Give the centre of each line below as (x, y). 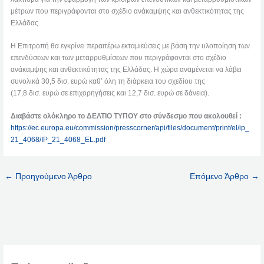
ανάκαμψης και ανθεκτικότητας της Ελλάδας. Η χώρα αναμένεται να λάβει (126, 70)
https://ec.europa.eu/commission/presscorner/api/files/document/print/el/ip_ (130, 128)
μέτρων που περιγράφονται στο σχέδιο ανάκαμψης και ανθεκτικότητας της (128, 11)
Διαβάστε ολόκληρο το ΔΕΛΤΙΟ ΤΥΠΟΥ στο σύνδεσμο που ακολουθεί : (126, 116)
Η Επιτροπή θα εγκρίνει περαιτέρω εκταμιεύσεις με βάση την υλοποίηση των (131, 46)
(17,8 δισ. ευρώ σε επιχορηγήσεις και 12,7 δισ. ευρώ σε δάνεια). (110, 93)
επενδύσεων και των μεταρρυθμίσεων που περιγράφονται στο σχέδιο (119, 58)
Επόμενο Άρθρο (220, 176)
